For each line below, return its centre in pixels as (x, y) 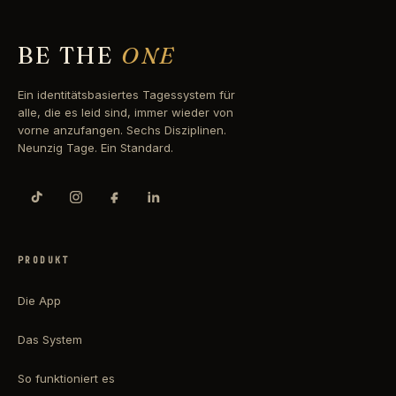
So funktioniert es (66, 379)
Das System (50, 340)
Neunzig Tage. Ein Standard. (95, 148)
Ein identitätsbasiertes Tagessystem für (126, 95)
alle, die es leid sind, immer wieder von (126, 113)
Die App (39, 301)
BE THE (70, 56)
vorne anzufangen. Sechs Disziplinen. (122, 130)
